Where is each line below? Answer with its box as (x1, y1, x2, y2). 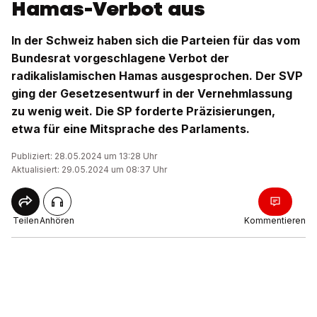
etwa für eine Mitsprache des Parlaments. (11, 122, 250, 136)
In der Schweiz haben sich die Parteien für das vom (11, 33, 300, 47)
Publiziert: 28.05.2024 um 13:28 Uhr (11, 151, 157, 161)
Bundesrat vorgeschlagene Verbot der (11, 51, 229, 65)
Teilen (12, 215, 39, 226)
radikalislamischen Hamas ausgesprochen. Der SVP (11, 69, 303, 83)
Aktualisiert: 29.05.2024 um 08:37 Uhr (11, 164, 167, 175)
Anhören (40, 215, 74, 226)
